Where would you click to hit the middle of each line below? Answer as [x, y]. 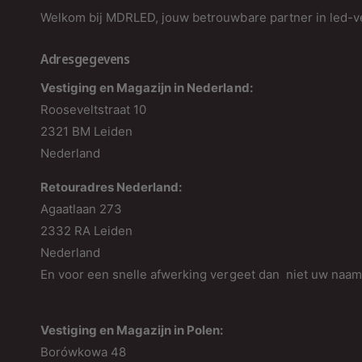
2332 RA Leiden [87, 230]
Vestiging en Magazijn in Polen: [132, 330]
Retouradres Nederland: [112, 187]
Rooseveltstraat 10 [94, 109]
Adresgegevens [85, 59]
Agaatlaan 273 [82, 208]
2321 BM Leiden [87, 131]
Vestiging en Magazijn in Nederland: [147, 87]
